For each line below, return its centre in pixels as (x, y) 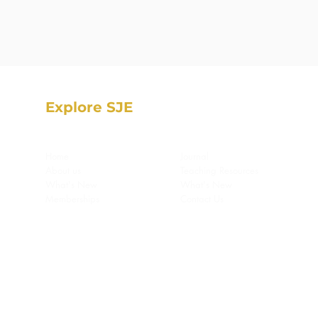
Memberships (72, 199)
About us (63, 171)
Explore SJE (89, 108)
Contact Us (202, 199)
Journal (196, 157)
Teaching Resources (219, 171)
